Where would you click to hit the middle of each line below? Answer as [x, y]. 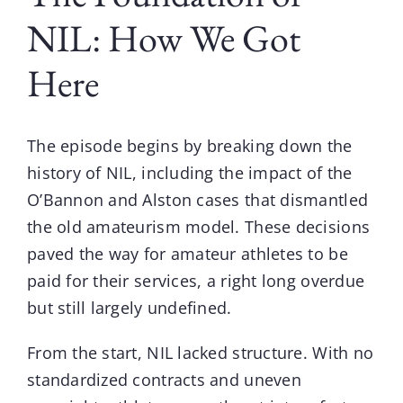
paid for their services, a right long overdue [196, 280]
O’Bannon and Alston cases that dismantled [197, 199]
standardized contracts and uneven [164, 379]
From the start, [87, 352]
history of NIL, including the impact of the [189, 172]
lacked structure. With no [273, 352]
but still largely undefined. [129, 307]
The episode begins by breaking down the [189, 145]
